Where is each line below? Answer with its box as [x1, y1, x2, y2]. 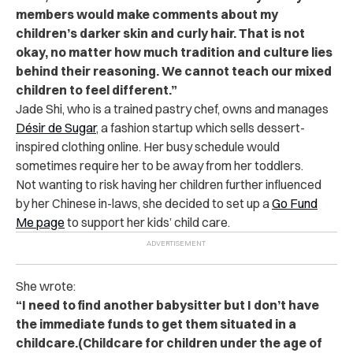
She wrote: [16, 277, 76, 294]
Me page [16, 214, 65, 230]
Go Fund [272, 195, 318, 211]
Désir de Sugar [16, 119, 96, 136]
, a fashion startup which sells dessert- [96, 119, 305, 136]
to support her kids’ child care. [65, 214, 235, 230]
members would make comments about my [16, 6, 278, 22]
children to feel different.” [16, 81, 177, 98]
